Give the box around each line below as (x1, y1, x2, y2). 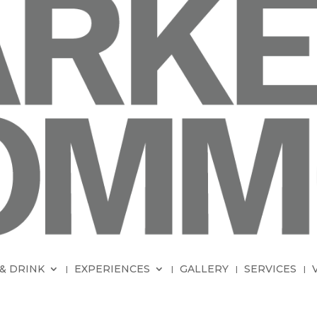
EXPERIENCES (74, 262, 150, 275)
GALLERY (180, 262, 229, 275)
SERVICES (244, 262, 296, 275)
